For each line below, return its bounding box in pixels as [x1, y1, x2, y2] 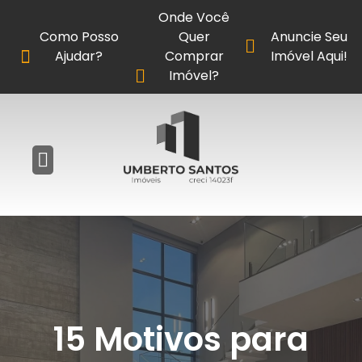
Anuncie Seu [271, 27, 348, 46]
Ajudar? [55, 47, 103, 65]
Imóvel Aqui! [271, 47, 348, 65]
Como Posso [39, 27, 119, 46]
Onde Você [158, 8, 230, 27]
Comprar [164, 47, 224, 65]
